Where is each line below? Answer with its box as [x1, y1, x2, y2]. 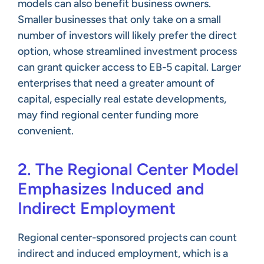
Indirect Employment [18, 197, 176, 218]
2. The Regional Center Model [18, 159, 239, 179]
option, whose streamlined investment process [18, 44, 237, 58]
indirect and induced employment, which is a [18, 246, 228, 260]
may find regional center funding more [18, 108, 199, 121]
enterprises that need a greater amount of [18, 76, 214, 90]
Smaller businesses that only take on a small [18, 12, 221, 26]
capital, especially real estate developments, [18, 92, 226, 105]
